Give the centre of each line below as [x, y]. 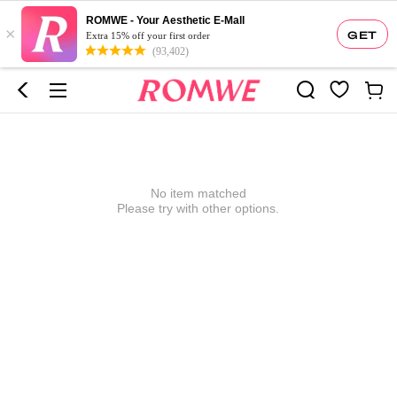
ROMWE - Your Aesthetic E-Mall [165, 20]
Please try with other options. [198, 208]
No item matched [198, 193]
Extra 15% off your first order [148, 35]
